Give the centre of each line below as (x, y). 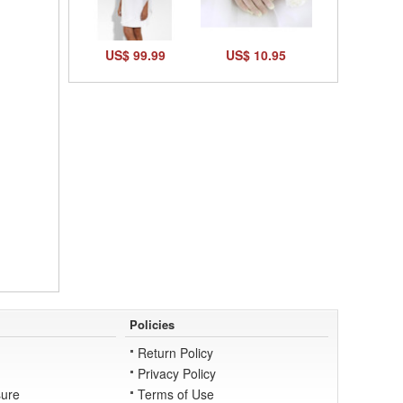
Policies (152, 325)
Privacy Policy (177, 374)
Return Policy (176, 353)
